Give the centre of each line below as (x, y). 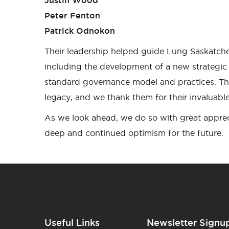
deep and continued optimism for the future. (134, 133)
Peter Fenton (72, 15)
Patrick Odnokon (80, 31)
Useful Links (72, 222)
